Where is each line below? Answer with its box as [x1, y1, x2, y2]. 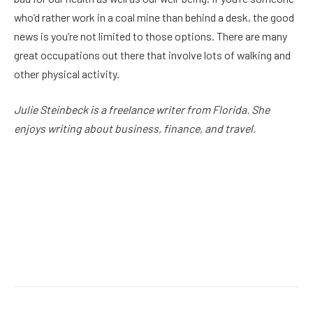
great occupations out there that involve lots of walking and [14, 48, 291, 61]
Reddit [216, 252, 249, 265]
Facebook [21, 252, 70, 265]
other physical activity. [14, 66, 119, 80]
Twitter [73, 252, 110, 265]
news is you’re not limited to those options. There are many [14, 29, 287, 43]
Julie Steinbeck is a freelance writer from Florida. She [14, 103, 270, 117]
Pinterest [119, 252, 163, 265]
